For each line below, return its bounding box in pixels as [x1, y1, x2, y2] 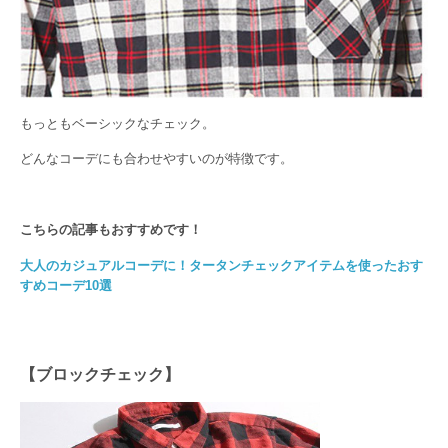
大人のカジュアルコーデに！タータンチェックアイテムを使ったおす [20, 257, 423, 273]
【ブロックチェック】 [20, 365, 180, 383]
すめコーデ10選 [20, 277, 112, 293]
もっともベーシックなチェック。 [20, 115, 215, 131]
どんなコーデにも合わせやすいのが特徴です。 [20, 151, 293, 167]
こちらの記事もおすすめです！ [20, 222, 202, 238]
